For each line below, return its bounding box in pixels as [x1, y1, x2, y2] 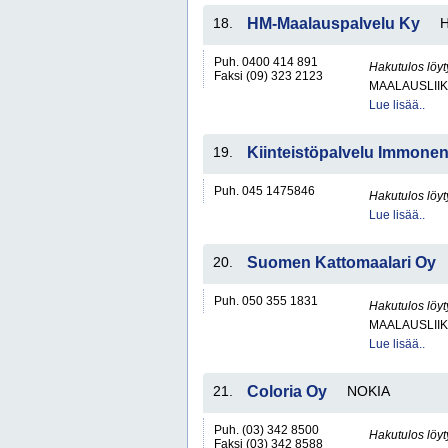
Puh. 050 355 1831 [214, 294, 318, 308]
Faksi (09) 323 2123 [214, 69, 323, 83]
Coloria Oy [247, 383, 327, 400]
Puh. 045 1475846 [214, 184, 315, 198]
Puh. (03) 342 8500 [214, 423, 319, 437]
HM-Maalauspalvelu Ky [247, 15, 420, 32]
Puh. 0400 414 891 [214, 55, 318, 69]
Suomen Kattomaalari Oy [247, 254, 436, 271]
